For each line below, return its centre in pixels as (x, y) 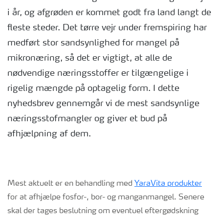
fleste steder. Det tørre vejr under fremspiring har (107, 28)
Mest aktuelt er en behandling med (71, 184)
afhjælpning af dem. (49, 134)
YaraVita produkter (168, 184)
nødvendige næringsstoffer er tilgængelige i (98, 73)
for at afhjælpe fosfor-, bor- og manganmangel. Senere (106, 197)
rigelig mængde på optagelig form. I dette (93, 88)
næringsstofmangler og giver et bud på (87, 119)
